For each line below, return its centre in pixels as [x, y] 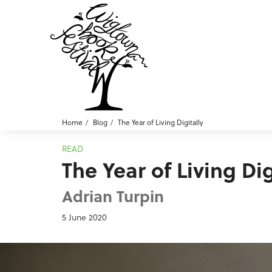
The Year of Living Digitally [160, 122]
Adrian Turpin [113, 196]
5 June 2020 [84, 217]
